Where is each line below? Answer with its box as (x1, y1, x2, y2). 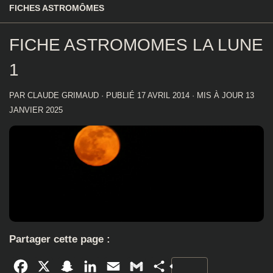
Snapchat (76, 261, 118, 272)
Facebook (30, 261, 73, 272)
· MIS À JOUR (190, 91, 246, 100)
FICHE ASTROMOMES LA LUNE (9, 35, 263, 54)
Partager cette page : (9, 233, 110, 246)
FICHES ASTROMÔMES (9, 3, 104, 13)
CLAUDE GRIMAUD (27, 91, 99, 100)
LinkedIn (99, 261, 136, 272)
